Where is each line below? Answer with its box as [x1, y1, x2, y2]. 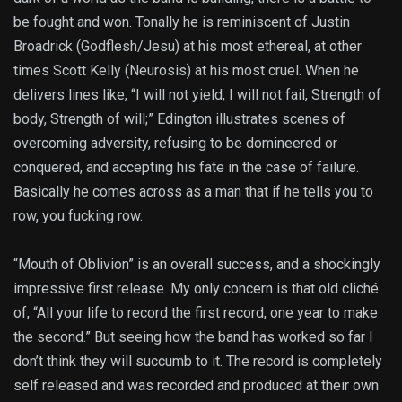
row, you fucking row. [13, 207, 143, 225]
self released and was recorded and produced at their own [13, 377, 379, 395]
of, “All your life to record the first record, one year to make [13, 304, 378, 322]
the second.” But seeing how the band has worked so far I [13, 328, 373, 346]
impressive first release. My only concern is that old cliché [13, 280, 379, 298]
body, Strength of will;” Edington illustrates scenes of [13, 110, 345, 128]
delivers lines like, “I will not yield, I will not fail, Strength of [13, 86, 381, 104]
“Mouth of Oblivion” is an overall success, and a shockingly [13, 256, 380, 274]
